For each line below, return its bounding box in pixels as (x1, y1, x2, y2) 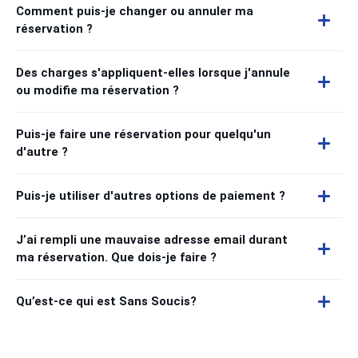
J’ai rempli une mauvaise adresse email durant (16, 233, 288, 247)
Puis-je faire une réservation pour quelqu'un (16, 127, 271, 141)
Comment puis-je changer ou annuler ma (16, 4, 253, 18)
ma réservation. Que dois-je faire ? (16, 250, 217, 265)
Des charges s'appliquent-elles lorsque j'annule (16, 66, 290, 80)
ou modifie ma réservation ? (16, 83, 179, 97)
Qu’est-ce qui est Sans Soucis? (16, 294, 197, 308)
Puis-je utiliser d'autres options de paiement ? (16, 189, 285, 203)
